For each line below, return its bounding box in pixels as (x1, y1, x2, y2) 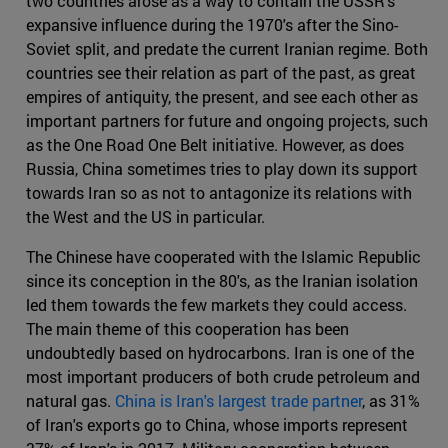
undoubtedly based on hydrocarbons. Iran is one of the (26, 342, 414, 364)
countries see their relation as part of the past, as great (26, 62, 416, 84)
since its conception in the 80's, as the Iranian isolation (26, 270, 418, 292)
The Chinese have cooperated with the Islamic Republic (26, 246, 421, 268)
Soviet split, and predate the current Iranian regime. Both (26, 38, 428, 60)
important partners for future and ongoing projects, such (26, 110, 428, 132)
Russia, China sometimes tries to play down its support (26, 158, 418, 180)
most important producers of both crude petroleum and (26, 366, 420, 388)
